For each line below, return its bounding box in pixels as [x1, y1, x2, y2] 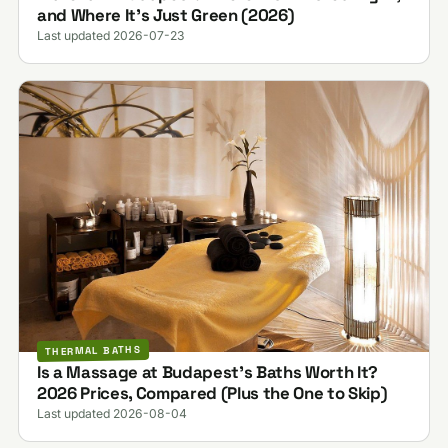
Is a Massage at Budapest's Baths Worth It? [36, 360, 378, 383]
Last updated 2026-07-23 [36, 27, 185, 43]
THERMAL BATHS [44, 343, 142, 359]
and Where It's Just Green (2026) [36, 3, 295, 26]
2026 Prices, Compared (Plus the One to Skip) [36, 381, 388, 404]
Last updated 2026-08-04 [36, 405, 187, 421]
